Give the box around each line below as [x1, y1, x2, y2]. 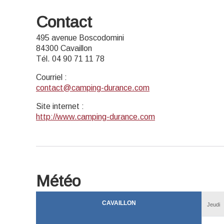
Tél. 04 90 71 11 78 [36, 54, 104, 63]
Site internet [36, 102, 79, 110]
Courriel [36, 73, 62, 81]
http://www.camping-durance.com [36, 112, 155, 121]
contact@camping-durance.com [36, 83, 149, 92]
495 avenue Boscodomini [36, 33, 124, 42]
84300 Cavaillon [36, 44, 92, 52]
